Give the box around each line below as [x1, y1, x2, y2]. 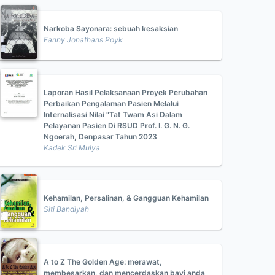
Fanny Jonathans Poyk [44, 35, 123, 44]
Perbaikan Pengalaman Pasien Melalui [44, 99, 179, 108]
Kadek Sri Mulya [44, 143, 100, 152]
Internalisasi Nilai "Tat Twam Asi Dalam [44, 110, 182, 119]
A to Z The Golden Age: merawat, [44, 257, 162, 266]
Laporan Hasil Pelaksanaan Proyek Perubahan [44, 88, 207, 97]
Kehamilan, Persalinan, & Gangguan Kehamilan [44, 193, 209, 203]
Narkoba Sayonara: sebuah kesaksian [44, 24, 178, 33]
